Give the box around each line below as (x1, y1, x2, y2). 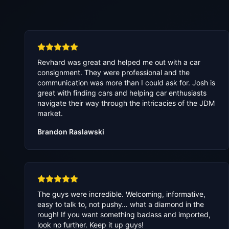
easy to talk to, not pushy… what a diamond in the (37, 200, 204, 209)
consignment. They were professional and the (37, 68, 190, 77)
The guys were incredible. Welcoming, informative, (37, 190, 205, 199)
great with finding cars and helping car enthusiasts (37, 88, 207, 98)
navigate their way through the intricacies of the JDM (37, 99, 215, 108)
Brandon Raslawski (37, 127, 104, 136)
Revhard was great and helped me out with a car (37, 58, 200, 67)
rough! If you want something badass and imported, (37, 210, 211, 219)
